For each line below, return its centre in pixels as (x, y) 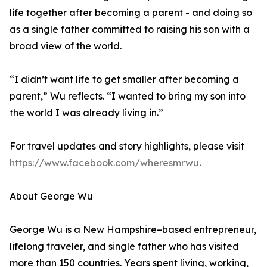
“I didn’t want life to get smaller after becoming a (124, 79)
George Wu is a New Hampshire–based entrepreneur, (133, 229)
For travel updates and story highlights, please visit (127, 146)
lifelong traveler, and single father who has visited (124, 246)
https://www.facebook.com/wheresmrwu (104, 163)
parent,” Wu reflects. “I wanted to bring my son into (128, 96)
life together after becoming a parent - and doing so (131, 13)
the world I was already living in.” (86, 113)
